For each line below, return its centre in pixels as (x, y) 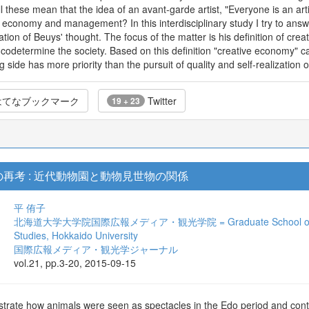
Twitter (161, 101)
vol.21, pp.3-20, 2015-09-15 (75, 263)
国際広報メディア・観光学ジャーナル (96, 249)
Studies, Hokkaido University (76, 235)
